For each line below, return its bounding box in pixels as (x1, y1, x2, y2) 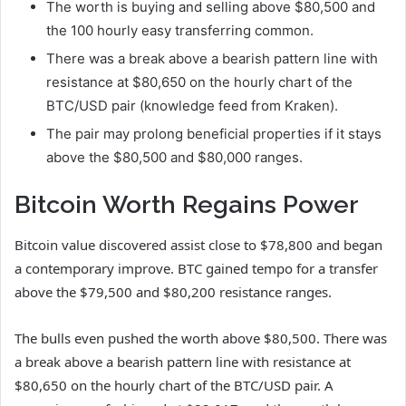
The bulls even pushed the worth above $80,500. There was (14, 329, 387, 348)
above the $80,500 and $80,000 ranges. (46, 148, 303, 166)
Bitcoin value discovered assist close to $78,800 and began (14, 236, 382, 255)
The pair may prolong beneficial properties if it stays (46, 124, 382, 142)
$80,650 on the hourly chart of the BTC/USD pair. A (14, 376, 333, 395)
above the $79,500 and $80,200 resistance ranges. (14, 283, 332, 302)
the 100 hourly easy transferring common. (46, 21, 314, 39)
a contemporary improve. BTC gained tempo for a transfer (14, 259, 378, 278)
